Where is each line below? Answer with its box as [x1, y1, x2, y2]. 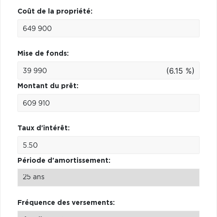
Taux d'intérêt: [17, 124, 70, 132]
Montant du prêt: [17, 82, 78, 90]
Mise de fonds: [17, 50, 69, 57]
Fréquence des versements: [17, 199, 115, 206]
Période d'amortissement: [17, 157, 110, 164]
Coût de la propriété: [17, 8, 93, 15]
